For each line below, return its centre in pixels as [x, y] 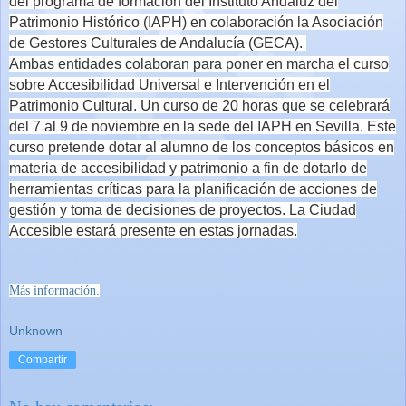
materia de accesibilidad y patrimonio [129, 169]
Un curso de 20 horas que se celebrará [265, 106]
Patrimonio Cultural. [73, 106]
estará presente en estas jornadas [185, 231]
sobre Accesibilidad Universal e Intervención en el [169, 85]
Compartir [43, 359]
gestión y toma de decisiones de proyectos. [149, 210]
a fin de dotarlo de [308, 169]
